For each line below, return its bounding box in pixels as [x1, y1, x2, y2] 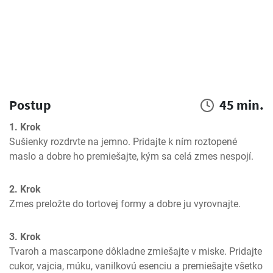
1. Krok [9, 121, 41, 133]
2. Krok [9, 183, 41, 195]
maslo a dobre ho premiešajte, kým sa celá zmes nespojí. [9, 151, 253, 162]
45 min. [219, 96, 264, 113]
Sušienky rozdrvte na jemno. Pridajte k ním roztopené [9, 136, 237, 147]
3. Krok [9, 231, 41, 243]
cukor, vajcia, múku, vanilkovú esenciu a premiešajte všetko [9, 260, 263, 272]
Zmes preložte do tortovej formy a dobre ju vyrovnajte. [9, 198, 241, 210]
